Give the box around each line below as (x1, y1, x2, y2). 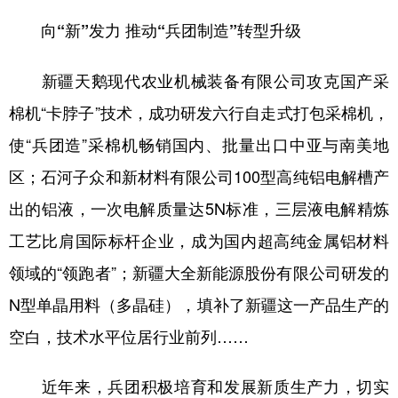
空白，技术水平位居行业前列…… (9, 324, 249, 347)
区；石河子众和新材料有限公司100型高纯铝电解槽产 (9, 164, 389, 187)
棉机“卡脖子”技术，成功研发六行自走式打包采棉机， (9, 100, 389, 123)
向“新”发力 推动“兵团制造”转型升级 (41, 19, 301, 42)
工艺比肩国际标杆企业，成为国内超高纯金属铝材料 (9, 228, 389, 251)
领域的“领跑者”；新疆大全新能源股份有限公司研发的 (9, 260, 389, 283)
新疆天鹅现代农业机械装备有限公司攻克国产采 (9, 68, 389, 92)
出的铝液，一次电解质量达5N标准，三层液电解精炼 (9, 196, 389, 219)
